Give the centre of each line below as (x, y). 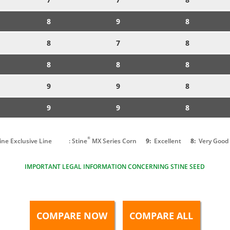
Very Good (213, 141)
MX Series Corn (114, 141)
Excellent (167, 141)
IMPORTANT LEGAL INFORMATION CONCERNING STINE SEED (115, 166)
